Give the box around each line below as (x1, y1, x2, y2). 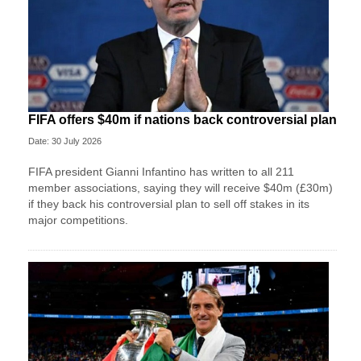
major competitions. (28, 214, 128, 227)
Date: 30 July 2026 (28, 136, 102, 147)
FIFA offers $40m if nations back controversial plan (28, 113, 337, 127)
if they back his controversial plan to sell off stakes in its (28, 197, 309, 211)
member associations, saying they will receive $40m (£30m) (28, 181, 333, 195)
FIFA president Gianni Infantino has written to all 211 (28, 165, 294, 179)
